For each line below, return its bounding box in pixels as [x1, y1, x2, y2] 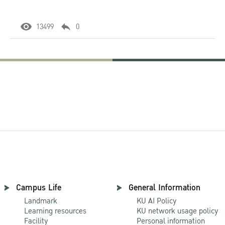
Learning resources [24, 205, 86, 217]
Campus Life [16, 181, 61, 195]
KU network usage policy [137, 205, 218, 217]
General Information [129, 181, 200, 195]
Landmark [24, 195, 57, 207]
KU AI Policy [137, 195, 177, 207]
